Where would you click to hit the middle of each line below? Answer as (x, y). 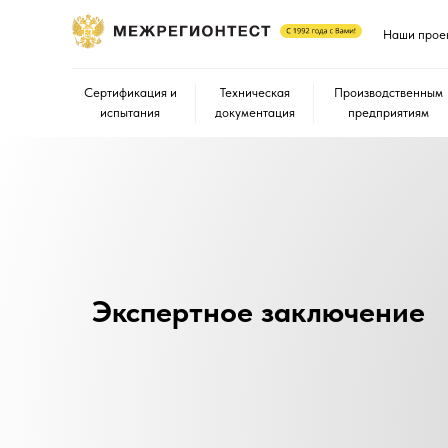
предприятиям (388, 112)
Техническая (254, 92)
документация (254, 112)
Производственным (388, 92)
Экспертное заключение (258, 311)
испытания (130, 112)
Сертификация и (130, 92)
